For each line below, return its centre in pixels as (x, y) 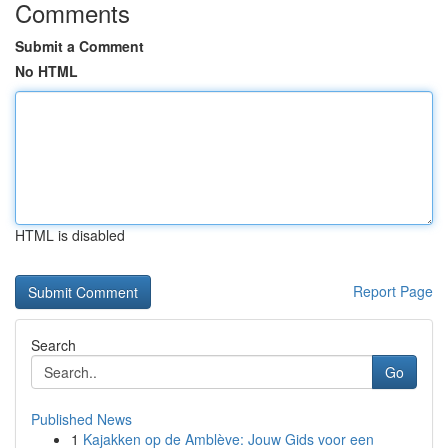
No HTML (46, 71)
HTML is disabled (70, 235)
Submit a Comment (79, 46)
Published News (81, 419)
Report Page (393, 291)
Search (53, 345)
